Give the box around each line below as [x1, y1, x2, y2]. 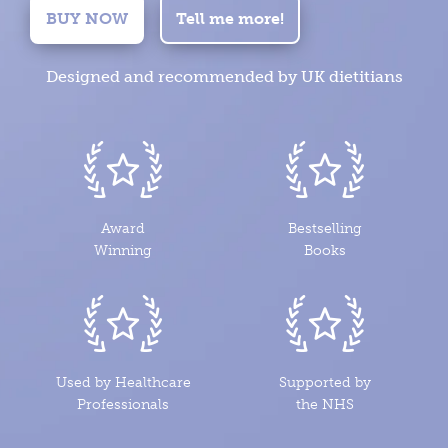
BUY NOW [45, 9, 128, 29]
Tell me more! [175, 9, 284, 29]
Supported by [278, 373, 371, 391]
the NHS [295, 395, 354, 413]
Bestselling [287, 220, 362, 238]
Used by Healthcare [55, 373, 191, 391]
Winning [94, 242, 153, 260]
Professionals [77, 395, 170, 413]
